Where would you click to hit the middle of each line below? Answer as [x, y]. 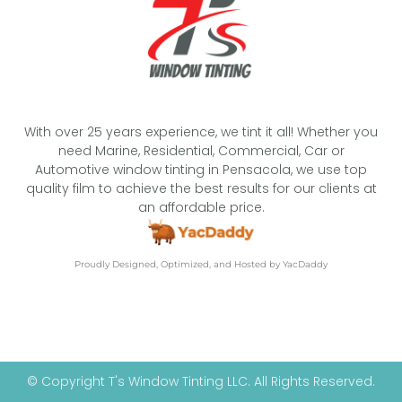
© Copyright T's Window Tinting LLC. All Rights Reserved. [201, 381]
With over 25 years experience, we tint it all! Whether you [201, 131]
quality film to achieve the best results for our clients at [201, 188]
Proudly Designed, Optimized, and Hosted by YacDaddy [201, 264]
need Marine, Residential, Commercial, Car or [201, 150]
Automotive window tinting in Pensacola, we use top [201, 169]
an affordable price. [201, 207]
